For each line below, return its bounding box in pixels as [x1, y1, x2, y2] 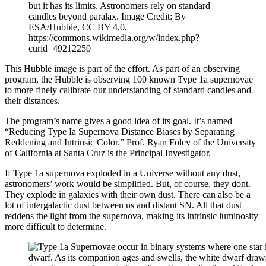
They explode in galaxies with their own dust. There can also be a [5, 189, 251, 199]
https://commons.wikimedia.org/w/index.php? [28, 32, 199, 43]
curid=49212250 [28, 43, 91, 53]
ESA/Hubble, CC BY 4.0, [28, 21, 127, 32]
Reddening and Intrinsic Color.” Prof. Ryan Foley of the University [5, 137, 256, 147]
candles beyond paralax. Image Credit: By [28, 11, 186, 21]
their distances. [5, 95, 60, 106]
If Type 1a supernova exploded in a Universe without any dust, [5, 167, 240, 178]
